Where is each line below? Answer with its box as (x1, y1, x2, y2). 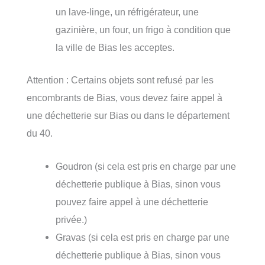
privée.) (56, 214, 88, 225)
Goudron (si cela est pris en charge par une (56, 161, 237, 172)
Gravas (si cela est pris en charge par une (56, 232, 230, 243)
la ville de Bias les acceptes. (56, 42, 175, 53)
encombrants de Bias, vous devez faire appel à (27, 92, 222, 103)
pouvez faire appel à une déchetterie (56, 196, 209, 207)
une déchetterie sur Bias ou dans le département (27, 109, 230, 121)
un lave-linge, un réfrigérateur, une (56, 7, 199, 18)
